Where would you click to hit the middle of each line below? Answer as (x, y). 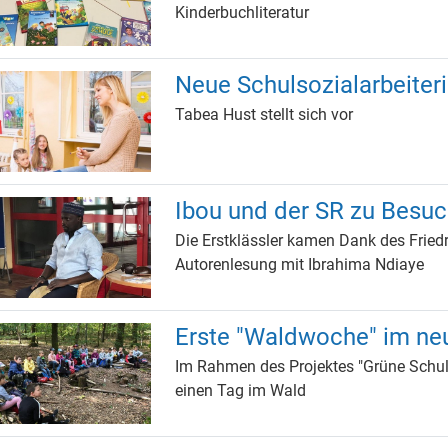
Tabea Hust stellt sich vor (264, 114)
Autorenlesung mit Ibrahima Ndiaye (300, 264)
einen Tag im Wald (241, 390)
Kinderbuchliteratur (242, 13)
